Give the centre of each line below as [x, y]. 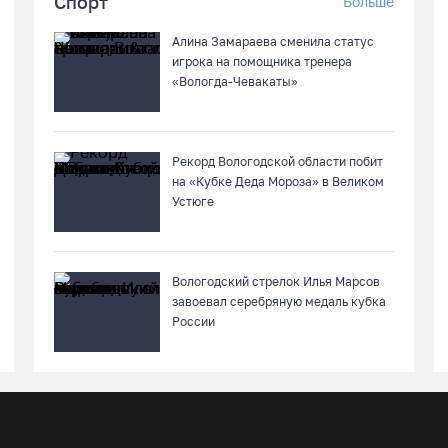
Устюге [193, 201]
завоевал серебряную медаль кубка [279, 301]
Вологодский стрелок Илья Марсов [276, 281]
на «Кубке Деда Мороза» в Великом [278, 181]
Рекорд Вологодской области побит [277, 161]
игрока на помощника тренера [262, 61]
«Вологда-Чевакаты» [235, 81]
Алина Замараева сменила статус [273, 41]
